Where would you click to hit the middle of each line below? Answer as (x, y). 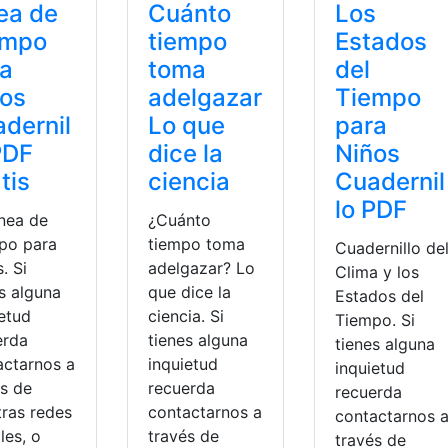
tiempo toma (196, 244)
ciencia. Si (185, 316)
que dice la (189, 292)
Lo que (186, 126)
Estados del (379, 296)
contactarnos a (204, 412)
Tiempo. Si (374, 320)
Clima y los (376, 272)
